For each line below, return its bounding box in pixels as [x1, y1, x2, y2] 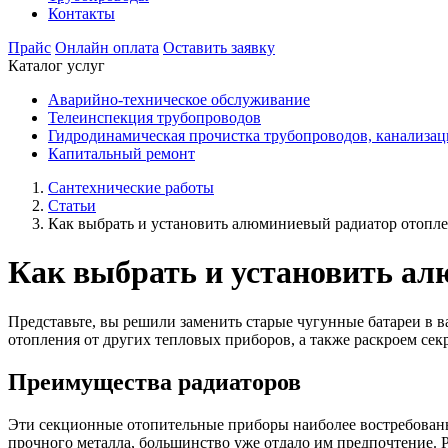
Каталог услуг [8, 57, 105, 74]
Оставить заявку [163, 39, 275, 56]
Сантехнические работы [48, 179, 214, 196]
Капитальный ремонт [48, 145, 195, 162]
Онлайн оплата [55, 39, 159, 56]
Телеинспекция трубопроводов [48, 109, 261, 126]
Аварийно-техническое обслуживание [48, 91, 310, 108]
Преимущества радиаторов [8, 368, 301, 395]
